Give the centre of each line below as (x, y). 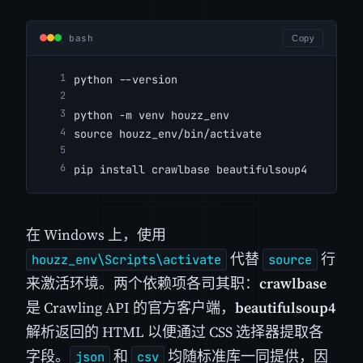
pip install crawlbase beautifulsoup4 (190, 170)
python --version (126, 79)
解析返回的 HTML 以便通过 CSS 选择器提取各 (175, 332)
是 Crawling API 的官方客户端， (130, 308)
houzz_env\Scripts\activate (126, 260)
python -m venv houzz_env (152, 115)
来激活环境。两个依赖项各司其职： (143, 284)
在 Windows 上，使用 (96, 235)
